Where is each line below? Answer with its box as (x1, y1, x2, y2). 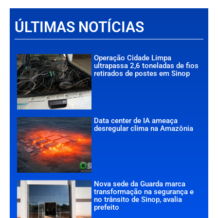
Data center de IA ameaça (94, 116, 178, 126)
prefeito (94, 203, 120, 212)
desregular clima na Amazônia (94, 124, 194, 133)
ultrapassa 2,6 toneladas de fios (94, 61, 199, 70)
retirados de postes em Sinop (94, 69, 190, 78)
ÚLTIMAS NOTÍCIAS (15, 18, 144, 36)
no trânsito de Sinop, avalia (94, 195, 182, 204)
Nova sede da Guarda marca (94, 180, 186, 189)
